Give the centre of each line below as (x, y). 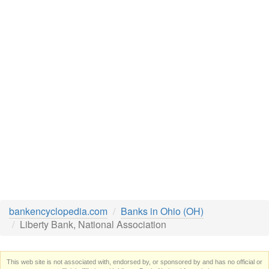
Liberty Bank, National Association (93, 224)
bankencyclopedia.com (58, 211)
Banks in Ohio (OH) (162, 211)
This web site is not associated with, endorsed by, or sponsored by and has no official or (134, 262)
